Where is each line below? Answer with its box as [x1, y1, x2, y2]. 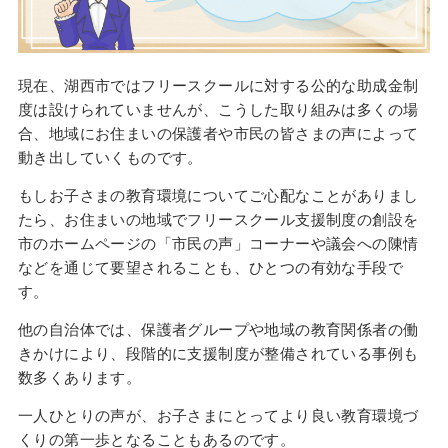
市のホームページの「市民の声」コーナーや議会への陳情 [17, 232, 419, 253]
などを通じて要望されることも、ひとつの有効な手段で [17, 256, 403, 277]
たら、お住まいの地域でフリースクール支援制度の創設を [17, 208, 419, 229]
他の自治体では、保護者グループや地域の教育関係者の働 [17, 318, 419, 339]
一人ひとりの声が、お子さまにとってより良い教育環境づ [17, 404, 419, 425]
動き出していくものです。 [17, 146, 203, 167]
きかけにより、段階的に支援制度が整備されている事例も [17, 342, 419, 363]
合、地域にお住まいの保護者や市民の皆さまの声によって [17, 122, 419, 143]
